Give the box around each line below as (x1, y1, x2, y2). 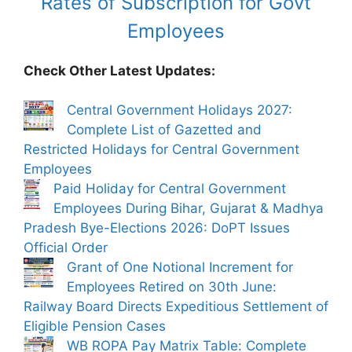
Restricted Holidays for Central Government (24, 141, 299, 157)
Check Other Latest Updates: (24, 62, 215, 79)
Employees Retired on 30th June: (67, 279, 277, 295)
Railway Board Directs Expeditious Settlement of (24, 299, 328, 314)
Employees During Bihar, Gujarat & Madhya (53, 200, 324, 216)
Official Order (24, 240, 108, 255)
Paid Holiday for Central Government (53, 181, 287, 196)
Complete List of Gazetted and (67, 122, 262, 137)
